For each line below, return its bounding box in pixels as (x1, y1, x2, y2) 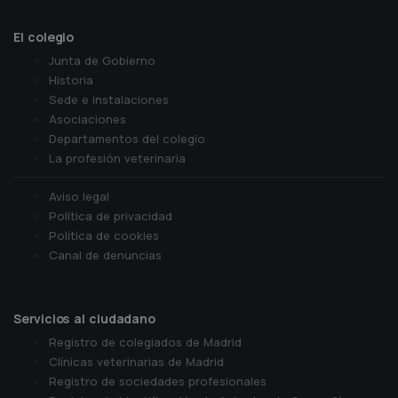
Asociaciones (49, 111, 126, 127)
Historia (49, 72, 93, 88)
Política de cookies (49, 227, 159, 243)
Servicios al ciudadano (13, 310, 155, 327)
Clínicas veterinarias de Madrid (49, 354, 224, 370)
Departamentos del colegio (49, 131, 205, 147)
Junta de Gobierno (49, 52, 155, 68)
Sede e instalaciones (49, 92, 169, 107)
